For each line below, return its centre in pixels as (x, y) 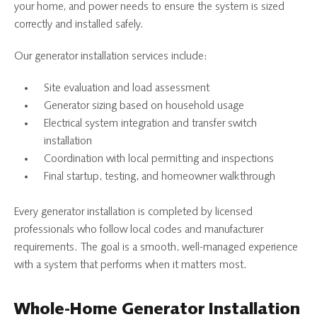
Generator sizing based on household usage (144, 106)
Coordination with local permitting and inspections (159, 159)
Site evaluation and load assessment (127, 88)
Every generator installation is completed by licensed (133, 212)
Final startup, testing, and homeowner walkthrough (160, 177)
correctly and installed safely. (79, 24)
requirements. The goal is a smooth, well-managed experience (156, 247)
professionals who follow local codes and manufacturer (139, 230)
